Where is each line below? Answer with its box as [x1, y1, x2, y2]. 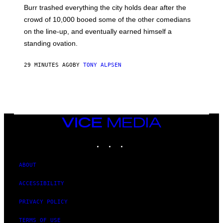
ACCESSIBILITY [19, 180, 64, 187]
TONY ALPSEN [83, 62, 121, 69]
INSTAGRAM [115, 136, 146, 143]
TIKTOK [127, 136, 148, 143]
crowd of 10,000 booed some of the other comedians [24, 15, 191, 24]
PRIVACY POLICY [19, 198, 68, 205]
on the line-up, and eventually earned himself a [24, 27, 172, 36]
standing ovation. [24, 39, 78, 48]
